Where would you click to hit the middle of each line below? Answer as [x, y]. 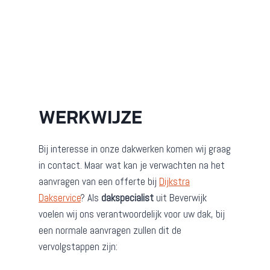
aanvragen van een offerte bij [99, 182]
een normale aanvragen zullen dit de [110, 231]
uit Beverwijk [180, 198]
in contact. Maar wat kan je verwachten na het [132, 165]
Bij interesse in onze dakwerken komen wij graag [135, 149]
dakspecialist [127, 198]
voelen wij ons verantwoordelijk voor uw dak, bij [132, 214]
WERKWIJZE [90, 117]
